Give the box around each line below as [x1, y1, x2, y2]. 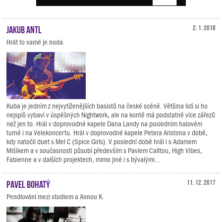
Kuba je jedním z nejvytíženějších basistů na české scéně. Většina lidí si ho [6, 102, 208, 110]
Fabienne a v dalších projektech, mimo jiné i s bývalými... [6, 156, 161, 164]
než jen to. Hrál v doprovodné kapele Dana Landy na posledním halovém [6, 120, 202, 128]
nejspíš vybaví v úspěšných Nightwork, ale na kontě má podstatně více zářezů [6, 111, 215, 119]
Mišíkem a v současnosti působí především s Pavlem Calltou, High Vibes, [6, 147, 202, 155]
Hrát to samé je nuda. [6, 38, 65, 46]
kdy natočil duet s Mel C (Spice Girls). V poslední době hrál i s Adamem [6, 138, 197, 146]
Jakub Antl [6, 24, 42, 34]
